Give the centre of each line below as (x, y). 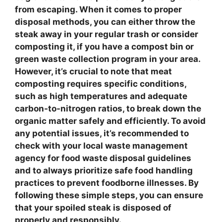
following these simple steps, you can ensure (109, 195)
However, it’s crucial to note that (83, 71)
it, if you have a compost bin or (129, 47)
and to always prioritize (65, 170)
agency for (38, 158)
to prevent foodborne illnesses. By (127, 183)
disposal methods (52, 22)
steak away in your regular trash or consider (107, 34)
